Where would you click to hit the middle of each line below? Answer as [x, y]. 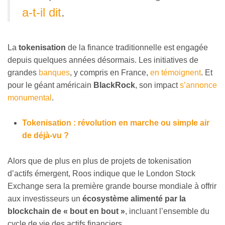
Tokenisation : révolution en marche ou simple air [116, 123]
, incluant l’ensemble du [167, 211]
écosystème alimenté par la [134, 199]
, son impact [157, 85]
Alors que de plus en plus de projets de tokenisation [99, 161]
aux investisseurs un [45, 199]
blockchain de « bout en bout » [66, 211]
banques [54, 72]
